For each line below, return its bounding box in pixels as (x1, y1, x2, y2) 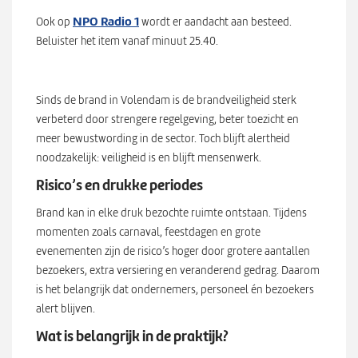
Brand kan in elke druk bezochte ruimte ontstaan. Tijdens (36, 206, 307, 220)
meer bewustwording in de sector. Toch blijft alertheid (36, 132, 290, 145)
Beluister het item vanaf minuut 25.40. (36, 34, 218, 48)
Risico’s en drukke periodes (36, 176, 203, 195)
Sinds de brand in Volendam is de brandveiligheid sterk (36, 93, 296, 107)
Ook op (36, 15, 73, 29)
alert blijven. (36, 302, 95, 316)
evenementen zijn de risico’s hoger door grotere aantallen (36, 245, 310, 258)
